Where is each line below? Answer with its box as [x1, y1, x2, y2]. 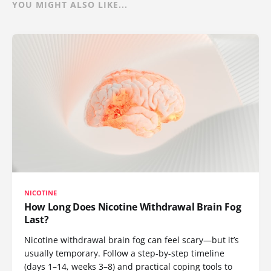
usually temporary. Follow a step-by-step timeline [24, 247, 224, 260]
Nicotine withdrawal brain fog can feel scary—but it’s [24, 234, 239, 246]
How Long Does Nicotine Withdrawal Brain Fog [24, 200, 241, 214]
